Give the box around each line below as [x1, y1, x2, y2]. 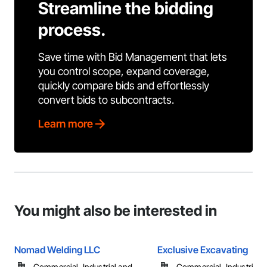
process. [38, 20, 106, 40]
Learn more [38, 117, 93, 130]
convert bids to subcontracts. [38, 94, 174, 106]
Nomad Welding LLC [14, 244, 100, 256]
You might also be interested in [14, 202, 217, 219]
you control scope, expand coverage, [38, 65, 210, 77]
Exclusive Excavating [157, 244, 248, 256]
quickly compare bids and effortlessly [38, 79, 209, 92]
